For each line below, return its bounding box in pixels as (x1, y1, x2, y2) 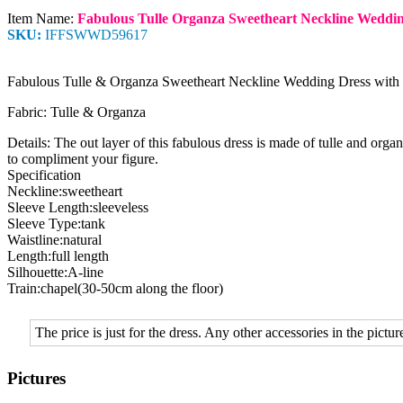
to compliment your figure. (7, 150, 158, 166)
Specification (7, 166, 81, 183)
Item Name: (7, 10, 77, 26)
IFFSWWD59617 (41, 26, 148, 42)
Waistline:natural (7, 231, 102, 247)
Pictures (7, 368, 66, 388)
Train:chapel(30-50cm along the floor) (7, 280, 223, 296)
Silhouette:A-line (7, 264, 103, 280)
